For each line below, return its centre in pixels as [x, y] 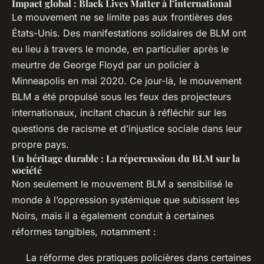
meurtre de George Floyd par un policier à [105, 65]
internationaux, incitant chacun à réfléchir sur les [119, 112]
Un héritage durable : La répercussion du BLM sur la [126, 158]
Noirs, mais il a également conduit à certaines [113, 215]
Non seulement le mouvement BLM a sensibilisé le [122, 184]
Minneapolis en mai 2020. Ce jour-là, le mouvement [127, 80]
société [27, 170]
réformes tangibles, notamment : [84, 231]
